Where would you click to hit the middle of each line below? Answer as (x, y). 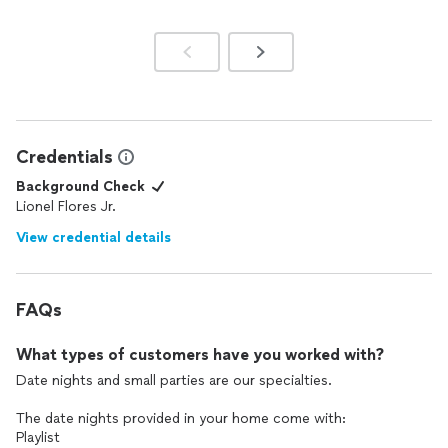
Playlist (38, 437)
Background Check (80, 186)
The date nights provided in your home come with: (181, 418)
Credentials (64, 157)
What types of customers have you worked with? (200, 354)
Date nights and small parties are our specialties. (174, 380)
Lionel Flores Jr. (66, 206)
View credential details (93, 237)
